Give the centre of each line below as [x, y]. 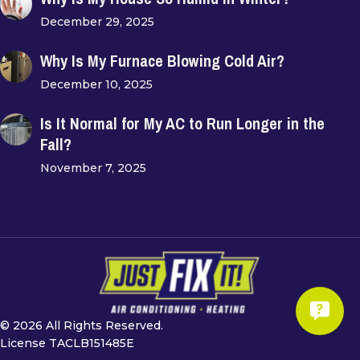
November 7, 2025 [93, 168]
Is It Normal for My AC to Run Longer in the [182, 124]
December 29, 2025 [97, 22]
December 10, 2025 [96, 85]
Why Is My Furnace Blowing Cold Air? [162, 61]
